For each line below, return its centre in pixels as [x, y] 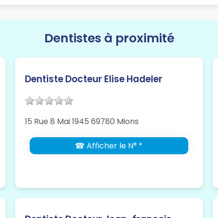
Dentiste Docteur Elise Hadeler [93, 79]
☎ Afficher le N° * [109, 146]
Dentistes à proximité [109, 38]
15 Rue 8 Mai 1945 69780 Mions [82, 122]
